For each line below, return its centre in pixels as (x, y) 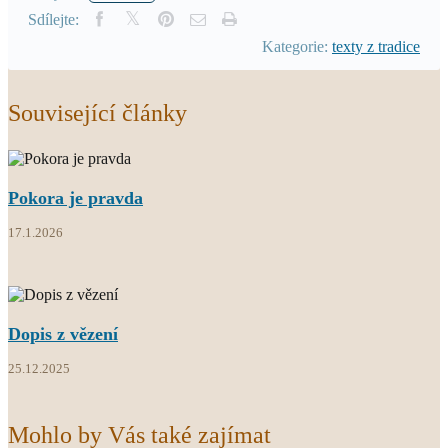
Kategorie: (297, 46)
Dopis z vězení (63, 333)
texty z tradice (376, 46)
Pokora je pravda (75, 197)
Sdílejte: (53, 19)
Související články (97, 112)
